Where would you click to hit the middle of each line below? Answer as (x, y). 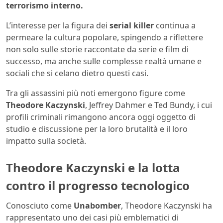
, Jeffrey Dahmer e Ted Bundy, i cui (149, 105)
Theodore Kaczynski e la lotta (93, 168)
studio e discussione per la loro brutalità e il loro (97, 129)
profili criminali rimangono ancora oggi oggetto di (101, 117)
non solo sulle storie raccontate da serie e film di (97, 50)
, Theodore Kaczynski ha (167, 205)
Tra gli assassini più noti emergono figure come (96, 93)
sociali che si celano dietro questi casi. (77, 73)
